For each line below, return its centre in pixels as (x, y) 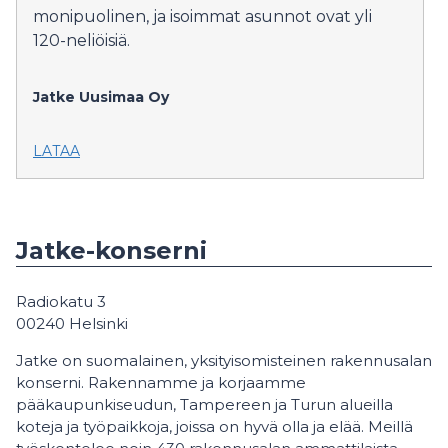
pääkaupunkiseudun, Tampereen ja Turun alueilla (204, 404)
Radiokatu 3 (61, 301)
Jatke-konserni (111, 250)
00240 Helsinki (72, 323)
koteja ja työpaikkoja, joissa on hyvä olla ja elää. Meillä (214, 426)
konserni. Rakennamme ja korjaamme (161, 382)
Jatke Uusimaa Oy (101, 96)
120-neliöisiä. (81, 40)
